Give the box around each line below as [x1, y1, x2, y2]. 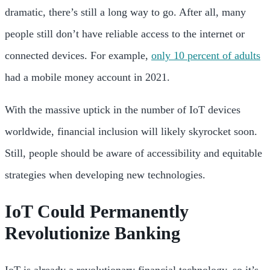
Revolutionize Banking [5, 222, 180, 243]
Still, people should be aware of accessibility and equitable [5, 147, 262, 160]
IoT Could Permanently [5, 201, 189, 221]
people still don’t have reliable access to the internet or [5, 28, 245, 40]
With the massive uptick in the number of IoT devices [5, 104, 240, 116]
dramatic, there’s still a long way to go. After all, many [5, 6, 246, 19]
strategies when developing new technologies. [5, 169, 206, 181]
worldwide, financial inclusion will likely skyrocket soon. [5, 125, 257, 138]
